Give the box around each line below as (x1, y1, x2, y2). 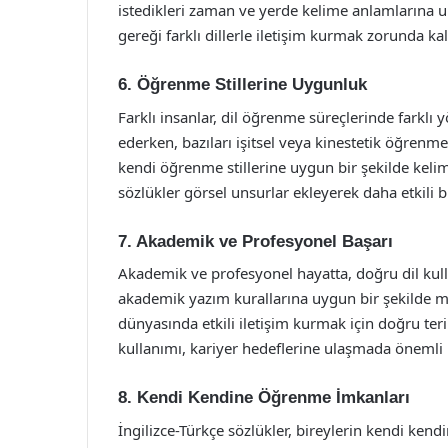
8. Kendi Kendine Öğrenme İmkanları (118, 388, 410, 407)
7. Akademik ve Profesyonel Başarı (118, 231, 393, 251)
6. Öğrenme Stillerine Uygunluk (118, 75, 367, 94)
